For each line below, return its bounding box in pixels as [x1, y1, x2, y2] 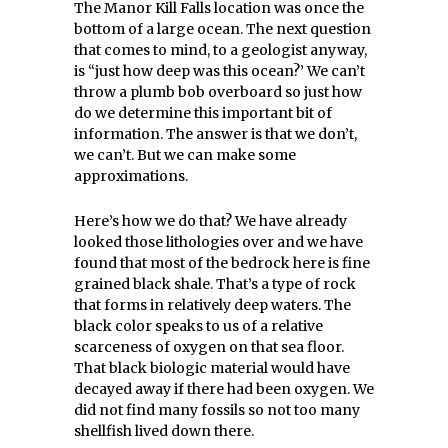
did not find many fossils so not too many [74, 401, 360, 419]
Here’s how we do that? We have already [74, 212, 347, 230]
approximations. [74, 167, 188, 185]
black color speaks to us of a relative [74, 317, 323, 335]
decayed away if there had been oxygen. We [74, 380, 374, 398]
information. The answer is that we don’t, [74, 125, 357, 143]
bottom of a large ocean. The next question [74, 20, 371, 38]
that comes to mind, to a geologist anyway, [74, 41, 367, 59]
